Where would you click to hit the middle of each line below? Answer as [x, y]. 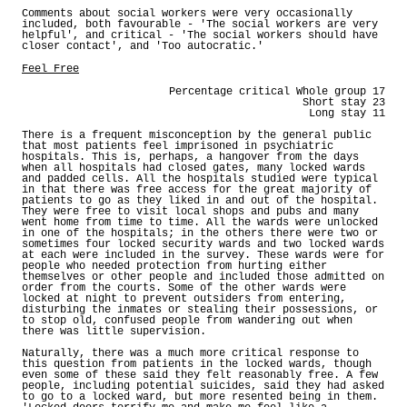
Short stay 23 [344, 102]
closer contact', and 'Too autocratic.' [143, 46]
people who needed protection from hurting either [174, 266]
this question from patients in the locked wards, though [197, 364]
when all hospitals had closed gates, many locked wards [194, 168]
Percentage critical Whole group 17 [277, 91]
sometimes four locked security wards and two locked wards [203, 244]
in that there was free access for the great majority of [197, 189]
